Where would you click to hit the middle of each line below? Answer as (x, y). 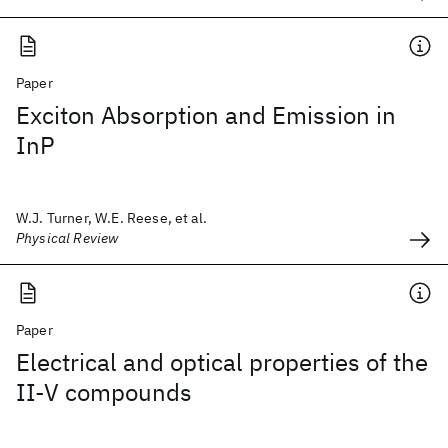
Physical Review (67, 238)
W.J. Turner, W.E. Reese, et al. (111, 218)
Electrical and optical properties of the (222, 362)
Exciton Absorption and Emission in (206, 115)
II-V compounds (104, 392)
